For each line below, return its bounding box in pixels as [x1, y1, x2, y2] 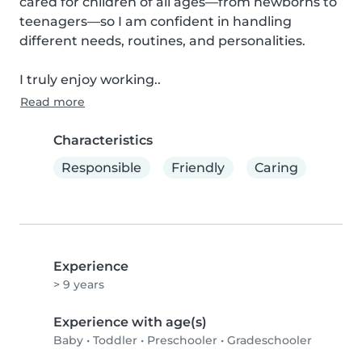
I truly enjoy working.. [19, 72, 161, 87]
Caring [254, 159, 298, 175]
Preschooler [147, 333, 217, 348]
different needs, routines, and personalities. [19, 33, 305, 48]
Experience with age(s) [53, 314, 207, 330]
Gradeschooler [227, 333, 312, 348]
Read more [20, 95, 85, 109]
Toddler [93, 333, 137, 348]
